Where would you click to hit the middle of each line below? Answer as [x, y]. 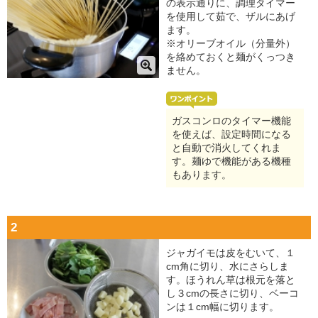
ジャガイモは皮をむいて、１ [231, 253]
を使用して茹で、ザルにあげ [231, 17]
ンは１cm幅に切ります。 [223, 307]
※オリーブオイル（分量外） [231, 44]
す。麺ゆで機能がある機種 [231, 161]
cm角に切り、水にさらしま [227, 267]
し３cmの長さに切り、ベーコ [232, 294]
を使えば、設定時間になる [231, 135]
